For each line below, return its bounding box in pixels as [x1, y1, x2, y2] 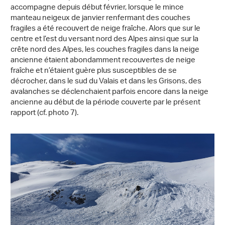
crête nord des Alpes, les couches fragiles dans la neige [11, 42, 199, 58]
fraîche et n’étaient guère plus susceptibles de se [11, 63, 177, 79]
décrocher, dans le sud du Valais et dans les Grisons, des [11, 74, 201, 90]
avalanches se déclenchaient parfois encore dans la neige [11, 84, 208, 100]
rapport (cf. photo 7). [11, 105, 78, 122]
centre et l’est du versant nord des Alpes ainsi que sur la [11, 32, 198, 48]
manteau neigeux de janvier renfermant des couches [11, 11, 190, 27]
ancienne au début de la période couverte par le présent [11, 95, 200, 111]
